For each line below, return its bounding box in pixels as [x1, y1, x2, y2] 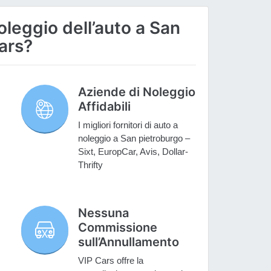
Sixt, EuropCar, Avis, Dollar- [78, 146, 189, 157]
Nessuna [78, 206, 129, 221]
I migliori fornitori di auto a [78, 120, 178, 131]
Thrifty [78, 160, 103, 171]
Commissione [78, 220, 158, 235]
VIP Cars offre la [78, 255, 144, 266]
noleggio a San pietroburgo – [78, 133, 191, 144]
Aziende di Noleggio [78, 85, 196, 100]
